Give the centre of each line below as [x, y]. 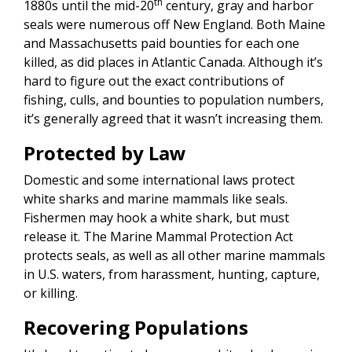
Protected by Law [105, 153]
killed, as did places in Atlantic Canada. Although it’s [173, 62]
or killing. [51, 293]
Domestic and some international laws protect [159, 180]
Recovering [77, 328]
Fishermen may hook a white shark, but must [156, 218]
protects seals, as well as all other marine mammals [174, 256]
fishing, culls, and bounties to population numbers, [174, 100]
